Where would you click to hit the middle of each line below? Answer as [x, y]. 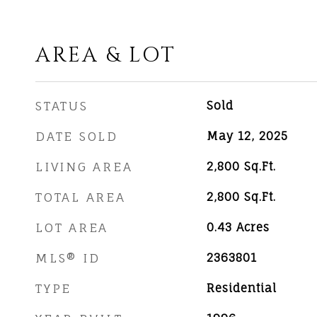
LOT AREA [72, 227]
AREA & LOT [106, 56]
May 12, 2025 [247, 136]
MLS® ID [68, 258]
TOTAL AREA [81, 197]
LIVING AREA [84, 167]
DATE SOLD [77, 136]
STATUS [62, 106]
